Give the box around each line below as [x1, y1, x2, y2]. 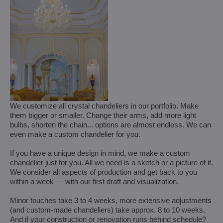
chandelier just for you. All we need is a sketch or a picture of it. [10, 158, 213, 167]
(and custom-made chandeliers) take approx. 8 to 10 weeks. [10, 205, 205, 214]
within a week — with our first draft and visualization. [10, 177, 179, 186]
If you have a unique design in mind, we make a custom [10, 148, 190, 157]
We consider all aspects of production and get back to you [10, 167, 197, 176]
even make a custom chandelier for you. [10, 129, 140, 138]
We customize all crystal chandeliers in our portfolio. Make [10, 101, 199, 110]
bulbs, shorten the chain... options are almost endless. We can [10, 120, 211, 129]
